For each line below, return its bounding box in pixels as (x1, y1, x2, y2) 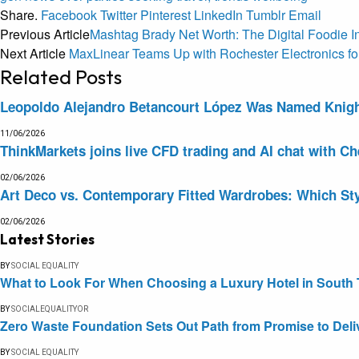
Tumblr (246, 6, 285, 25)
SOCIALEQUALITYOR (11, 305, 88, 314)
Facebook (41, 6, 97, 25)
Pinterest (140, 6, 191, 25)
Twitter (100, 6, 137, 25)
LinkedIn (194, 6, 243, 25)
